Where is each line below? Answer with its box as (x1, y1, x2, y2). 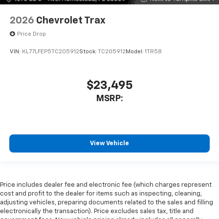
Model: (126, 48, 145, 55)
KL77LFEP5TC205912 (22, 48, 79, 55)
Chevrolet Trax (36, 16, 106, 26)
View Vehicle (90, 140, 129, 147)
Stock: (79, 48, 98, 55)
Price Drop (17, 31, 46, 38)
